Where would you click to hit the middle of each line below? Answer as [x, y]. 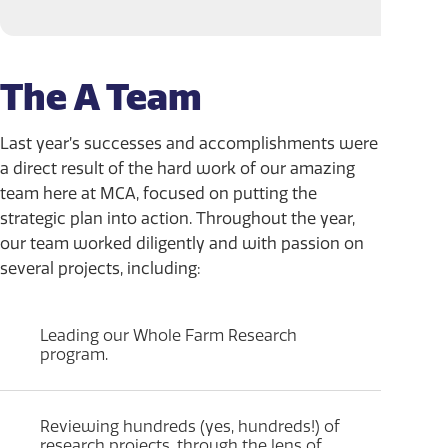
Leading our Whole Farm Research [168, 335]
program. [74, 354]
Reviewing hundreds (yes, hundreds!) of [190, 426]
